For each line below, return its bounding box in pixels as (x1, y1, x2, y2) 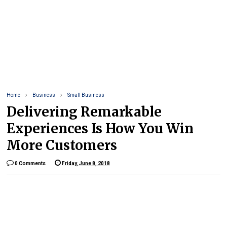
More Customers (7, 137, 118, 154)
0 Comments (15, 161, 46, 166)
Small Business (67, 92, 105, 98)
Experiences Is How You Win (7, 120, 194, 137)
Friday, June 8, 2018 (62, 161, 110, 166)
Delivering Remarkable (7, 103, 162, 120)
